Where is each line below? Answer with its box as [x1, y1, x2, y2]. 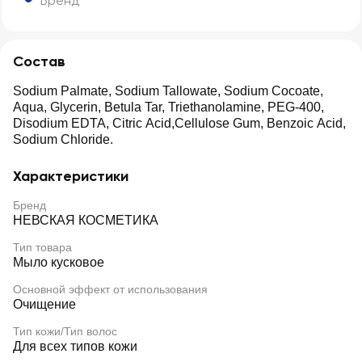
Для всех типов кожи [13, 339, 137, 353]
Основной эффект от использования [13, 283, 208, 296]
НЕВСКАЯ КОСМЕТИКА [13, 213, 158, 227]
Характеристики [13, 167, 128, 185]
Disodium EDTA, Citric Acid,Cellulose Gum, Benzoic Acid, [13, 116, 346, 130]
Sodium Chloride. [13, 133, 113, 146]
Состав [13, 53, 65, 70]
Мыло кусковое [13, 255, 104, 269]
